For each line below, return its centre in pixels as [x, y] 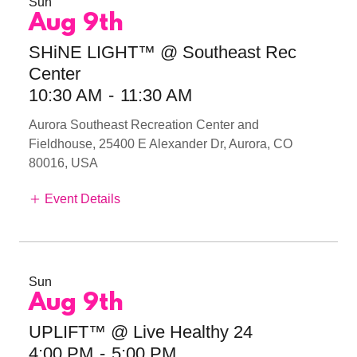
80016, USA [63, 163]
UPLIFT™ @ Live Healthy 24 [141, 332]
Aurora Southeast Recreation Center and [144, 124]
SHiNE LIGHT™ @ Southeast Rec [163, 52]
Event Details [82, 199]
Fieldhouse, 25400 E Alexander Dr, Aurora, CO [161, 143]
